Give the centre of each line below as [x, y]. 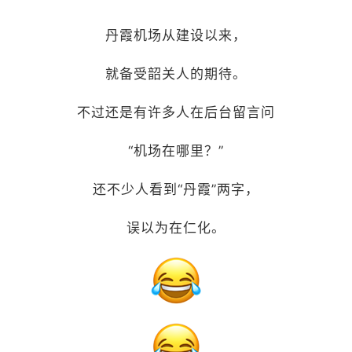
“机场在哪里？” [176, 150]
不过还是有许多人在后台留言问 [176, 112]
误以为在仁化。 [176, 227]
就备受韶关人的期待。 [176, 73]
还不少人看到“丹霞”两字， [176, 189]
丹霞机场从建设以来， [176, 35]
